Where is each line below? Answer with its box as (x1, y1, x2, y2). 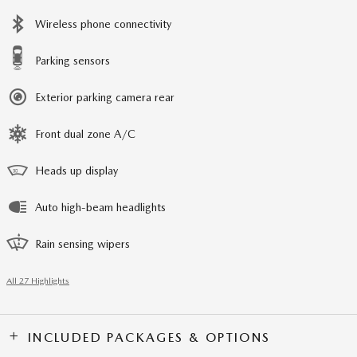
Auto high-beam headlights (35, 200, 166, 214)
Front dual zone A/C (35, 127, 135, 140)
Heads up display (35, 163, 118, 177)
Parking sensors (35, 53, 110, 67)
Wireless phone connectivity (35, 17, 171, 30)
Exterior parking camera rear (35, 90, 175, 104)
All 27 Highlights (6, 275, 69, 286)
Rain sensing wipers (35, 237, 130, 250)
